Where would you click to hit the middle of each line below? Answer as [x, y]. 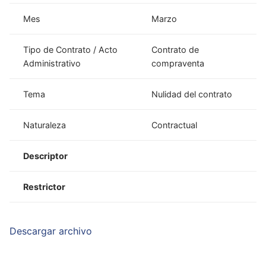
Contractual [175, 125]
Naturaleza [45, 125]
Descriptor [46, 156]
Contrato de [175, 49]
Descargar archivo [51, 231]
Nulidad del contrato [192, 94]
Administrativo [52, 63]
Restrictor [45, 186]
